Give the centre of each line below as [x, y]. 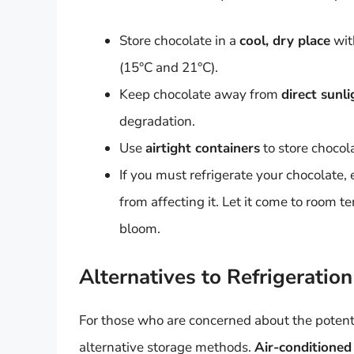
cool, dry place [285, 41]
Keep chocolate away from [200, 95]
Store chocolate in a [179, 41]
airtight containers [203, 149]
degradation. [157, 122]
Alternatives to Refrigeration [216, 277]
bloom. [140, 229]
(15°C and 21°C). [169, 68]
